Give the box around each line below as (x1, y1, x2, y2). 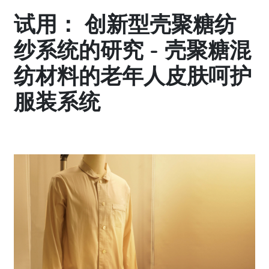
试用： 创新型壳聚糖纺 (14, 10, 236, 40)
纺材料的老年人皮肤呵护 (14, 62, 252, 92)
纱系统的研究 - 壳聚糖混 (14, 36, 251, 66)
